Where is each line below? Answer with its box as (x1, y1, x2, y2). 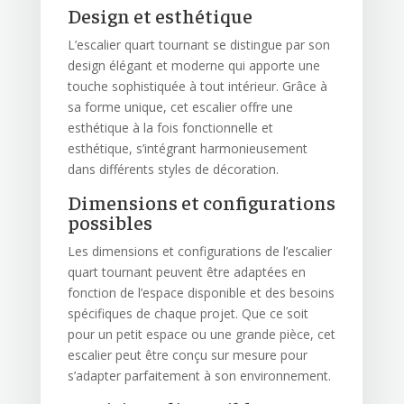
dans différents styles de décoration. (67, 161, 279, 179)
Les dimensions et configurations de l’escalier (67, 243, 332, 261)
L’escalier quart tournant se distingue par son (67, 36, 330, 54)
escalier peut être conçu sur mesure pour (67, 346, 308, 364)
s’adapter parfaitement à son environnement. (67, 367, 331, 385)
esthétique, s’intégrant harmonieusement (67, 140, 308, 158)
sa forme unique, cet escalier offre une (67, 98, 293, 116)
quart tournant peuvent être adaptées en (67, 263, 306, 281)
